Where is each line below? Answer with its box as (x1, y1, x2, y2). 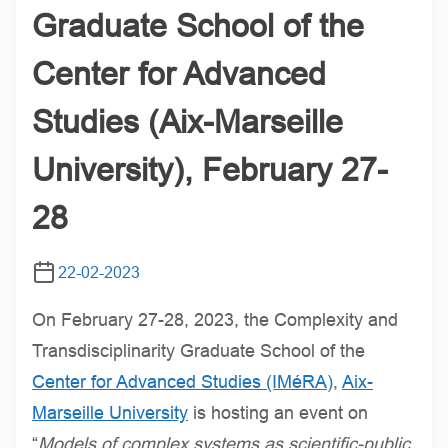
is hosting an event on (188, 402, 368, 423)
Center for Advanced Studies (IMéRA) (32, 371, 333, 392)
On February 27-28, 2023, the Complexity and (32, 309, 398, 330)
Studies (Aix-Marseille (32, 103, 343, 140)
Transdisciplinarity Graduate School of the (32, 340, 365, 361)
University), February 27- (32, 151, 388, 188)
